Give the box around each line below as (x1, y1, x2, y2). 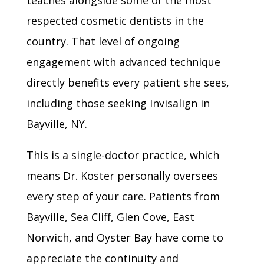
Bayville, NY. (26, 117, 87, 131)
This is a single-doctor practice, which (26, 148, 219, 162)
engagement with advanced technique (26, 55, 220, 69)
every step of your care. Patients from (26, 189, 220, 203)
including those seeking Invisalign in (26, 96, 210, 110)
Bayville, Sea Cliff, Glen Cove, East (26, 210, 194, 224)
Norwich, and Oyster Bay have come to (26, 230, 223, 245)
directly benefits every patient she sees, (26, 75, 229, 90)
